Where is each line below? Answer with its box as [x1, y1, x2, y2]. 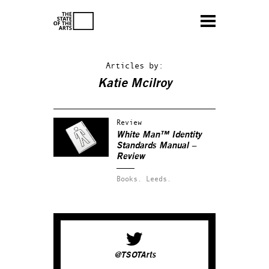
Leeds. [146, 174, 171, 183]
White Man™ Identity [116, 130, 202, 139]
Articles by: [106, 60, 163, 70]
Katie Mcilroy [97, 77, 172, 89]
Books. [116, 174, 142, 183]
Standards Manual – [116, 141, 196, 150]
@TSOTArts [113, 251, 156, 259]
